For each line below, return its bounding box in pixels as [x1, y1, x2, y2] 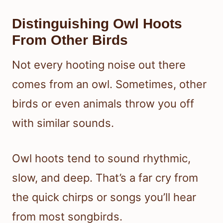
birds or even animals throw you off [12, 97, 194, 111]
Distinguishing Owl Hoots [12, 16, 182, 32]
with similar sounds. [12, 116, 114, 130]
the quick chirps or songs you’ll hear [12, 191, 196, 204]
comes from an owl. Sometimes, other [12, 78, 207, 91]
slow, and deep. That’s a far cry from [12, 171, 198, 185]
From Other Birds [12, 32, 128, 48]
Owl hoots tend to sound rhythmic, [12, 152, 191, 165]
